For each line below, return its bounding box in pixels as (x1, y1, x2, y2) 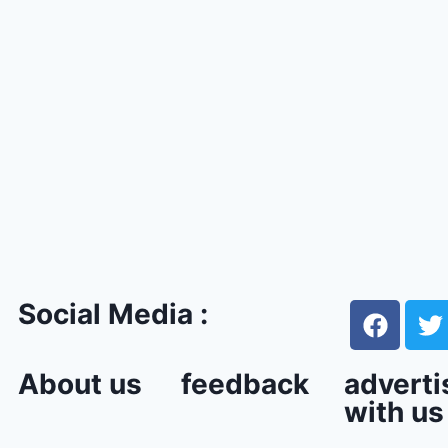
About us (18, 367, 142, 401)
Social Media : (18, 297, 208, 331)
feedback (180, 367, 309, 401)
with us (343, 395, 444, 429)
